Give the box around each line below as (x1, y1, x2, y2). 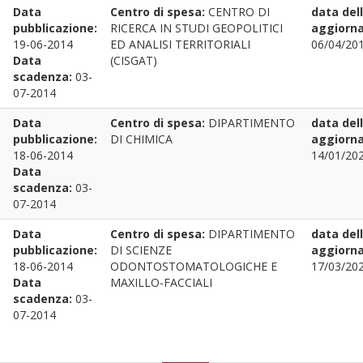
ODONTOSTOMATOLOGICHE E (110, 258, 277, 274)
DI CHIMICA (110, 131, 173, 147)
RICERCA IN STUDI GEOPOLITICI (110, 20, 283, 36)
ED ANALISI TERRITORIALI (110, 36, 250, 52)
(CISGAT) (110, 53, 157, 68)
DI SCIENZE (110, 242, 172, 258)
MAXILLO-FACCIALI (110, 275, 212, 290)
